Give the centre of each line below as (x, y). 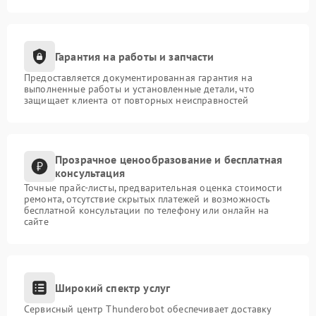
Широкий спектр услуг (113, 287)
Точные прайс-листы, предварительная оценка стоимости (153, 188)
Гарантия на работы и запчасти (135, 56)
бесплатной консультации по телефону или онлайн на (147, 211)
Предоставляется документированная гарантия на (138, 78)
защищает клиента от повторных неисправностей (136, 101)
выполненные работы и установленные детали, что (139, 89)
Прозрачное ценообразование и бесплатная (169, 160)
